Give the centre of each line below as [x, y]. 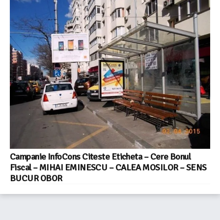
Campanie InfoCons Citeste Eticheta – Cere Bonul [100, 156]
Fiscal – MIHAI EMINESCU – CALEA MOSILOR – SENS [108, 167]
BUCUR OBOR [36, 178]
